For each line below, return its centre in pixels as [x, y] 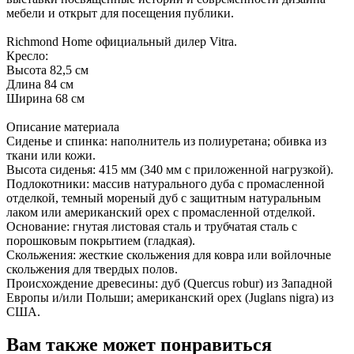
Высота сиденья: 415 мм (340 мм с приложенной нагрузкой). [170, 169]
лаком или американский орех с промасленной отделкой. [161, 212]
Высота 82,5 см [47, 70]
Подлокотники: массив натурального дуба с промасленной [166, 183]
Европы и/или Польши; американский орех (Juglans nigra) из [170, 297]
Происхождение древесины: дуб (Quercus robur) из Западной [169, 283]
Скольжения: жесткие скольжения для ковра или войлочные [169, 254]
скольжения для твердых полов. [92, 269]
